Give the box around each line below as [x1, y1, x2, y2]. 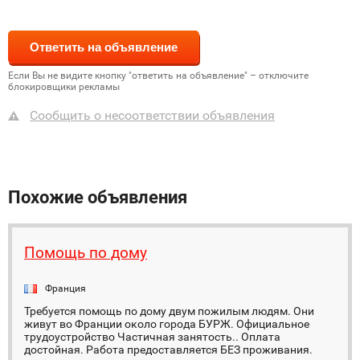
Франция [45, 283, 86, 294]
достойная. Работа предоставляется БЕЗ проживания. [24, 343, 313, 356]
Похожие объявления [8, 187, 187, 207]
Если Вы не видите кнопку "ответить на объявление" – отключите [8, 70, 309, 81]
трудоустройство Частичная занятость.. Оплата [24, 330, 280, 343]
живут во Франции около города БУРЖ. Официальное [24, 317, 309, 330]
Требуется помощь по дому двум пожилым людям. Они [24, 305, 314, 317]
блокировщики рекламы [8, 81, 120, 92]
